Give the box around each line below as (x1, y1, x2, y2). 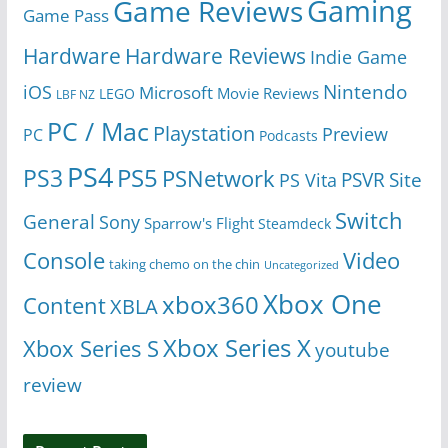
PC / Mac (46, 114, 149, 149)
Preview (321, 121, 388, 147)
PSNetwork (161, 164, 275, 194)
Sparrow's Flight (143, 213, 254, 234)
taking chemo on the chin (108, 255, 260, 274)
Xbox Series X (162, 332, 311, 365)
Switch (334, 205, 403, 237)
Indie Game (309, 45, 407, 70)
